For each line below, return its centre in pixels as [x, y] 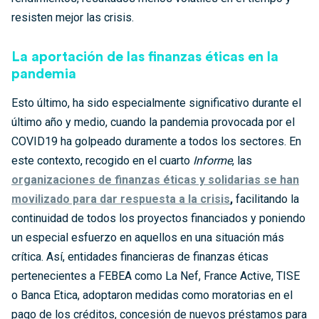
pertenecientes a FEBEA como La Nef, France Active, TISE [156, 276]
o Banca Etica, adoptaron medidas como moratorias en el [152, 295]
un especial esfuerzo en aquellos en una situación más [148, 237]
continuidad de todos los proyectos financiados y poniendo [158, 218]
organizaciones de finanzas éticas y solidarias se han [155, 179]
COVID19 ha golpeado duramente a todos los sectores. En [156, 141]
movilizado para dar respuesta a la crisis [121, 199]
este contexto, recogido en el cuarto [102, 160]
